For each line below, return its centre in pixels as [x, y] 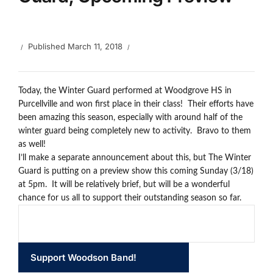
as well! [32, 144]
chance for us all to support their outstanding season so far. [130, 198]
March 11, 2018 [95, 46]
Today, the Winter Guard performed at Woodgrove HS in [125, 91]
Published [48, 46]
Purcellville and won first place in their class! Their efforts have [136, 104]
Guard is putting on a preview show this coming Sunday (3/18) [136, 171]
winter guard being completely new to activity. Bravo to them [135, 131]
